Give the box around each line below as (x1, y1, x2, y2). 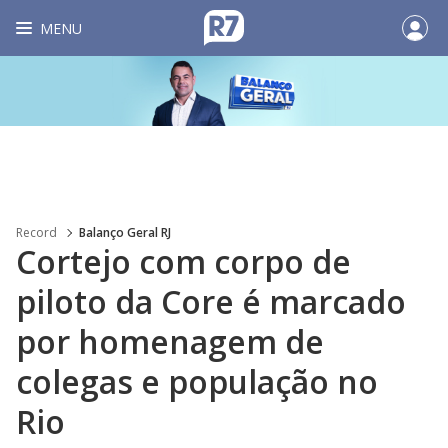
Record (16, 224, 57, 241)
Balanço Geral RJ (79, 224, 171, 241)
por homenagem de (16, 320, 324, 363)
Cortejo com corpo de (16, 240, 351, 283)
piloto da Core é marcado (16, 280, 406, 323)
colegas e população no (16, 360, 378, 403)
